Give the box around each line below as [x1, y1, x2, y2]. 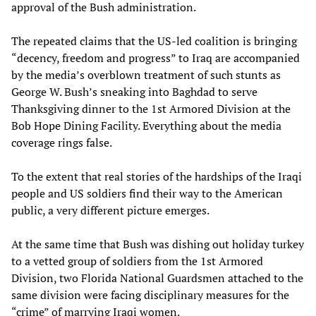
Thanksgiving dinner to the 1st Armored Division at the [11, 100, 291, 116]
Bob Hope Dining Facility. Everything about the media [11, 117, 281, 133]
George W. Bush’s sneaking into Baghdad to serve [11, 83, 257, 99]
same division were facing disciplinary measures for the [11, 286, 289, 303]
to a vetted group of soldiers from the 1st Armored [11, 253, 263, 269]
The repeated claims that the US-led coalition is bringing [11, 32, 297, 49]
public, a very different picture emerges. [11, 202, 209, 218]
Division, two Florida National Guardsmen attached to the [11, 269, 303, 286]
